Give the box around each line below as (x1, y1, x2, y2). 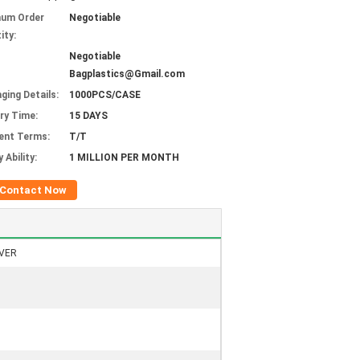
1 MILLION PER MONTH (69, 152, 179, 163)
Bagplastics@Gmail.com (69, 68, 185, 80)
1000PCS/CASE (69, 89, 141, 100)
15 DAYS (69, 110, 108, 121)
